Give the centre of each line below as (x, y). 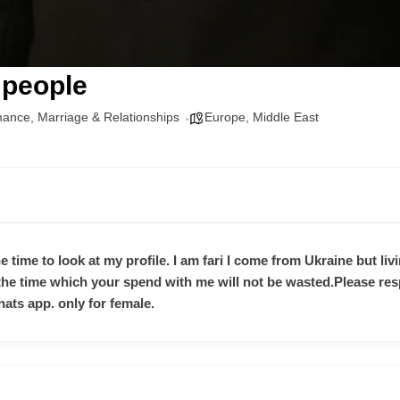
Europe (225, 117)
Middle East (286, 117)
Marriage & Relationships (108, 117)
